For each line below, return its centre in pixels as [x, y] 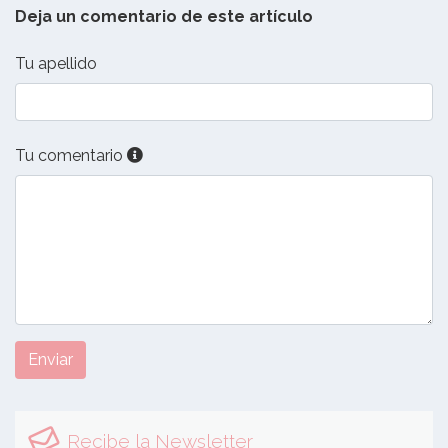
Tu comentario [71, 155]
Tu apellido [56, 63]
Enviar [50, 359]
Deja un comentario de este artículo [164, 16]
